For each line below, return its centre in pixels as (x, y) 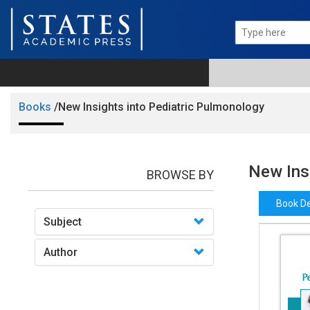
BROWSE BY (180, 175)
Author (61, 253)
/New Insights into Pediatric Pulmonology (159, 107)
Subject (63, 222)
